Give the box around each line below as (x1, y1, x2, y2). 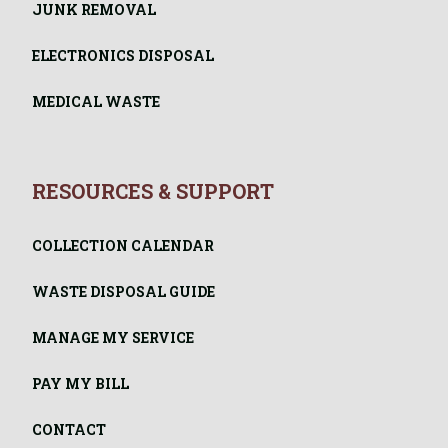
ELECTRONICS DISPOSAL (32, 46, 214, 66)
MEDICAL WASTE (32, 92, 160, 112)
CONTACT (32, 420, 106, 440)
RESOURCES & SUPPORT (32, 178, 274, 205)
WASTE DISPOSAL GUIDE (32, 282, 215, 302)
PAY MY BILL (32, 374, 129, 394)
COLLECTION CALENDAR (32, 236, 214, 256)
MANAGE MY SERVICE (32, 328, 194, 348)
